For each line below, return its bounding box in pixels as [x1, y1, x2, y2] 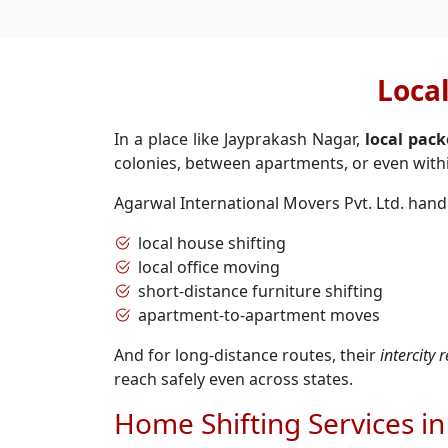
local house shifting [138, 232, 286, 254]
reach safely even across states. [114, 368, 353, 390]
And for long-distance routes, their [114, 344, 380, 366]
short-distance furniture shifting [138, 280, 383, 302]
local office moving [138, 256, 280, 278]
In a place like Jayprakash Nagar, [114, 128, 366, 150]
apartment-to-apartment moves [138, 304, 380, 326]
